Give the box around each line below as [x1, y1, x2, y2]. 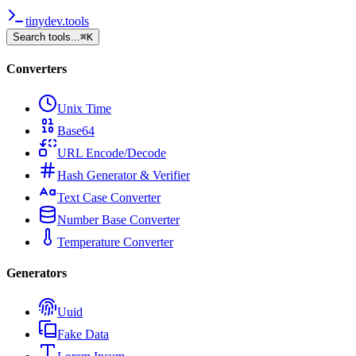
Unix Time [57, 101, 111, 115]
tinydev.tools [25, 14, 89, 28]
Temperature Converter [57, 234, 173, 249]
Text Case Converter [57, 190, 161, 204]
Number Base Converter [57, 212, 180, 226]
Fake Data [57, 327, 109, 342]
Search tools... [13, 31, 80, 43]
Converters [6, 62, 67, 76]
